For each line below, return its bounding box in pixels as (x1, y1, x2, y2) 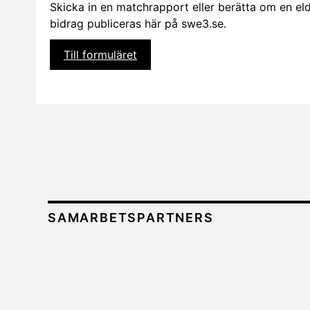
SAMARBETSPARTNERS (48, 210, 214, 226)
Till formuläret (64, 48, 137, 62)
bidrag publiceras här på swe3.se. (50, 17, 226, 31)
